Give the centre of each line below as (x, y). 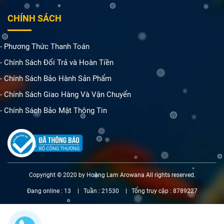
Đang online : (45, 191)
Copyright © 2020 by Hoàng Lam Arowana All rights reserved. (112, 175)
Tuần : (92, 191)
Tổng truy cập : (152, 191)
